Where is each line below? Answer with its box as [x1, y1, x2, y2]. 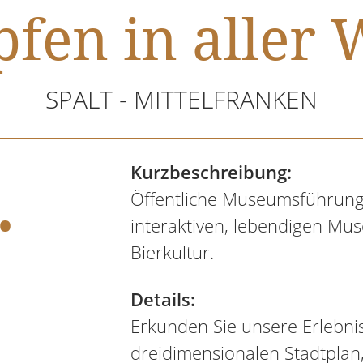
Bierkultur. [130, 240, 214, 264]
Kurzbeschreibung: [130, 160, 292, 184]
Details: [130, 287, 195, 311]
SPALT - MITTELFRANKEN [45, 83, 318, 116]
